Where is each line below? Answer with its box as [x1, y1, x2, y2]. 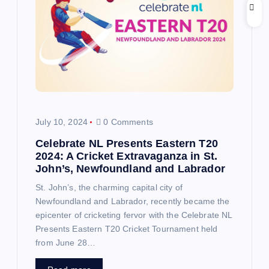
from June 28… [35, 238, 95, 248]
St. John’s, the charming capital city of [35, 183, 183, 193]
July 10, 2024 [35, 116, 88, 127]
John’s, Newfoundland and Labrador [35, 163, 225, 175]
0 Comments [101, 116, 153, 127]
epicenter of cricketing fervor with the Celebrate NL [35, 210, 232, 220]
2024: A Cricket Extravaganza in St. [35, 150, 218, 163]
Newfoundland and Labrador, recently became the [35, 196, 230, 207]
